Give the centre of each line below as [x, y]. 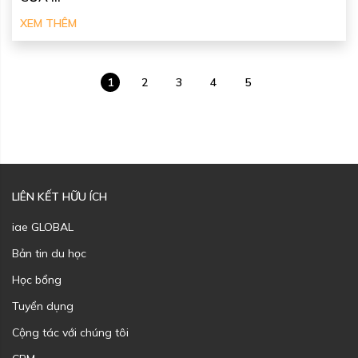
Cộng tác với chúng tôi [70, 332]
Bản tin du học [49, 253]
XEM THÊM [48, 23]
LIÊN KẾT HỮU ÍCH [60, 196]
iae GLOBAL [43, 227]
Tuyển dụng [43, 306]
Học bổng [37, 279]
